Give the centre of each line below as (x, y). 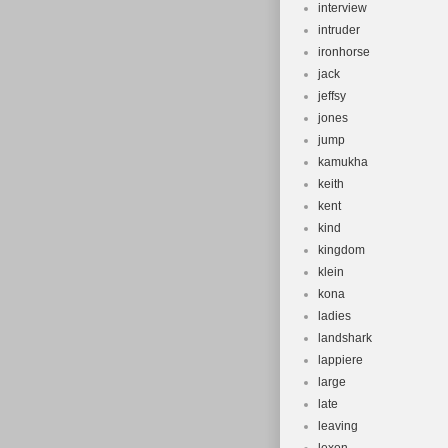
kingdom (341, 250)
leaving (338, 426)
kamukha (343, 162)
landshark (345, 338)
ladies (334, 316)
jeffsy (332, 96)
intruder (339, 30)
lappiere (340, 360)
